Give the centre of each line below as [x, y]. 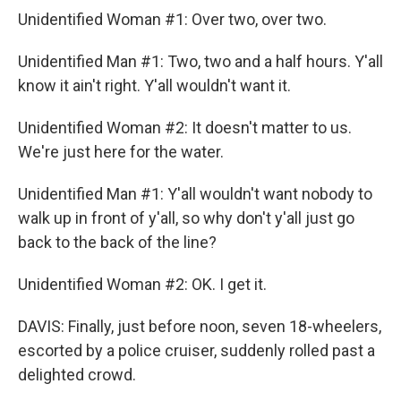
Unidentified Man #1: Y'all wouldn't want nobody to [195, 194]
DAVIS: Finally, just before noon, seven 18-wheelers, [200, 326]
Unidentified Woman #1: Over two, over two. [172, 19]
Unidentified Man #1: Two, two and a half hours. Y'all [200, 61]
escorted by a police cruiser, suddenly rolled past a [196, 350]
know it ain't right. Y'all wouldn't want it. [154, 85]
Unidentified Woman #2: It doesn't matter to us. [185, 128]
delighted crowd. [77, 375]
